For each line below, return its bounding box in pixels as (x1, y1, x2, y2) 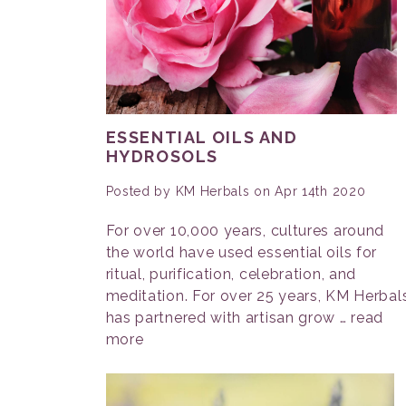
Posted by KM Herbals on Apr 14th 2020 (105, 184, 366, 198)
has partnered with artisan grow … (105, 309, 352, 326)
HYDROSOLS (105, 147, 219, 166)
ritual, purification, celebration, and (105, 266, 357, 283)
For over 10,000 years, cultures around (105, 222, 385, 239)
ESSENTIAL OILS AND (105, 128, 298, 147)
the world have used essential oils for (105, 244, 378, 261)
